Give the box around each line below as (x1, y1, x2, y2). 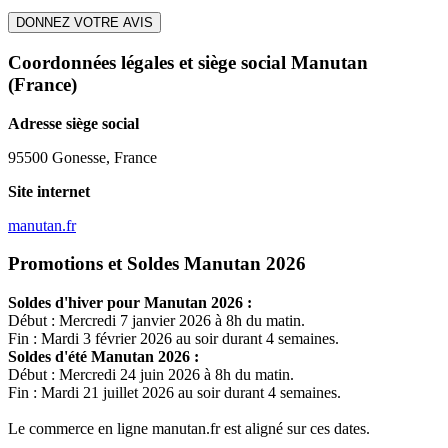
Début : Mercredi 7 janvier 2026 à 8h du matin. (8, 312, 305, 330)
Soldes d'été (8, 348, 91, 366)
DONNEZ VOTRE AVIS (16, 15, 153, 31)
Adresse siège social (8, 114, 139, 132)
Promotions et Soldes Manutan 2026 (8, 253, 306, 275)
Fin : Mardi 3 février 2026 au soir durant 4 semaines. (8, 330, 339, 348)
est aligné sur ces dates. (220, 420, 370, 438)
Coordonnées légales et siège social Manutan (8, 51, 368, 73)
